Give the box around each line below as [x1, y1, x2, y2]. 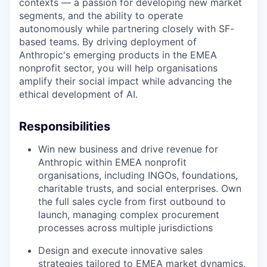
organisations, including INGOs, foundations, [38, 169, 238, 182]
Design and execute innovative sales [38, 244, 203, 257]
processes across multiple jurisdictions [38, 222, 213, 234]
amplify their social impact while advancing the [19, 75, 232, 88]
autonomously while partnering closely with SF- [19, 23, 234, 35]
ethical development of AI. [19, 88, 138, 101]
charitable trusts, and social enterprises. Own [38, 182, 241, 195]
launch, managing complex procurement [38, 209, 219, 221]
